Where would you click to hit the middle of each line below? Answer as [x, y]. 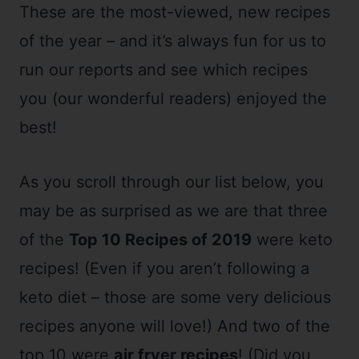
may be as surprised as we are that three [173, 211]
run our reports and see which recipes [163, 70]
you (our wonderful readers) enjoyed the [173, 99]
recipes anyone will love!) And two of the [175, 326]
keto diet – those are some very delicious [175, 297]
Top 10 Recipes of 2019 [160, 240]
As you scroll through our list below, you [171, 182]
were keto [292, 240]
